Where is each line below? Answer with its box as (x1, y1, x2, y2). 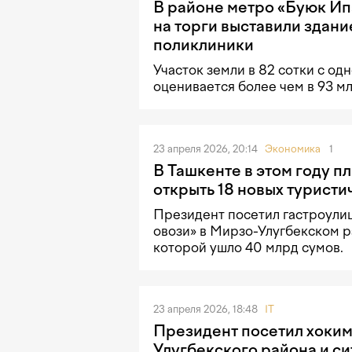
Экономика (265, 142, 321, 155)
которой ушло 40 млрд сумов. (153, 239, 343, 255)
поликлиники (153, 35, 254, 55)
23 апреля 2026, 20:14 (153, 142, 260, 155)
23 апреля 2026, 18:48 (153, 302, 260, 315)
